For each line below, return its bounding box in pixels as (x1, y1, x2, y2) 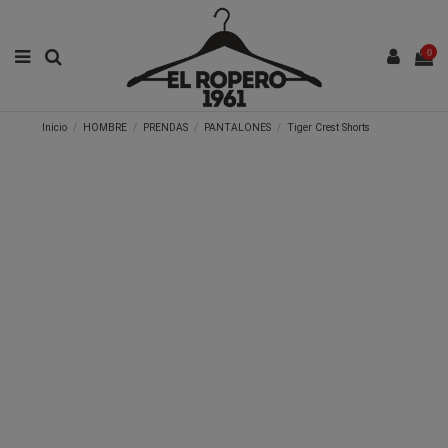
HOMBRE (82, 121, 127, 135)
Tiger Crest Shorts (287, 121, 371, 135)
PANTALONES (204, 121, 272, 135)
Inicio (41, 121, 67, 135)
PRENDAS (142, 121, 188, 135)
